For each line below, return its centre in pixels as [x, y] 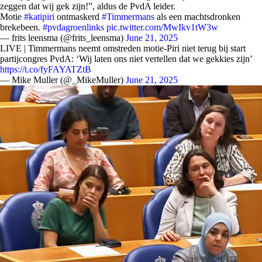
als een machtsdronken [197, 17]
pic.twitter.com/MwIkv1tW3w [162, 27]
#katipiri [39, 17]
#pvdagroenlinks [73, 27]
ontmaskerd [78, 17]
